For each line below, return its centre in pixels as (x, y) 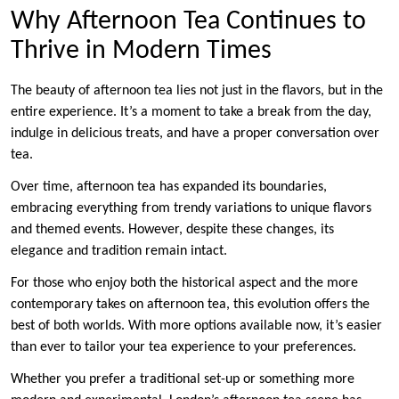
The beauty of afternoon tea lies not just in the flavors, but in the (197, 90)
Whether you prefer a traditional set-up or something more (183, 379)
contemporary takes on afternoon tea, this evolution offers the (190, 304)
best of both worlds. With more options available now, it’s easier (196, 326)
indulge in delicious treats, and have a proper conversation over (195, 133)
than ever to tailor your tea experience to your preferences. (185, 347)
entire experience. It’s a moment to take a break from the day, (191, 112)
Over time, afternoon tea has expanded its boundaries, (169, 187)
